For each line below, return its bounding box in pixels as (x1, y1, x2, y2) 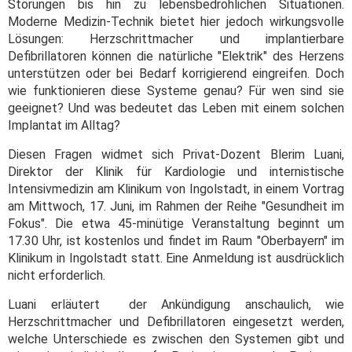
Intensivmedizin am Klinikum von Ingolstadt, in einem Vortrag (8, 181, 344, 197)
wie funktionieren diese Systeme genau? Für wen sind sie (8, 83, 344, 99)
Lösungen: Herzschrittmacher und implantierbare (8, 31, 344, 47)
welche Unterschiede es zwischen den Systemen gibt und (8, 332, 344, 347)
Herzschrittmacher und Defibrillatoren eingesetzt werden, (8, 314, 344, 330)
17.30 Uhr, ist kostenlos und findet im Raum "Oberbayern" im (8, 233, 344, 249)
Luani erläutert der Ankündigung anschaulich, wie (8, 297, 344, 313)
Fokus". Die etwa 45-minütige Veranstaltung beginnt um (8, 216, 344, 232)
